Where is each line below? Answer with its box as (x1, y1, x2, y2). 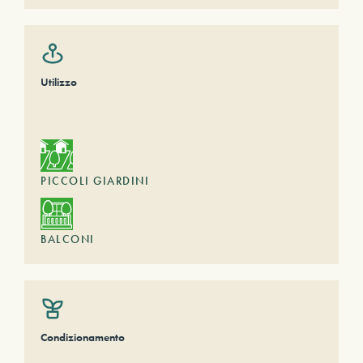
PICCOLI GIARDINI (41, 173, 149, 188)
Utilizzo (41, 75, 77, 89)
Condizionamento (41, 330, 125, 344)
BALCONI (41, 232, 95, 246)
